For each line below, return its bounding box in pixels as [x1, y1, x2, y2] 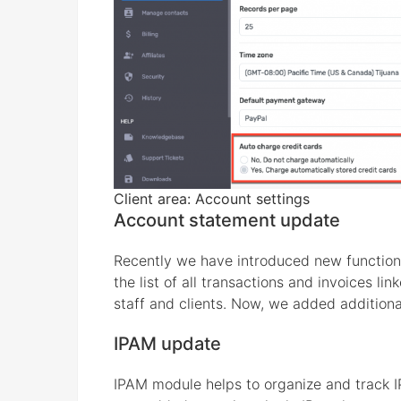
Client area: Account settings [114, 189, 310, 208]
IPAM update [114, 332, 221, 354]
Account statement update [114, 209, 340, 231]
